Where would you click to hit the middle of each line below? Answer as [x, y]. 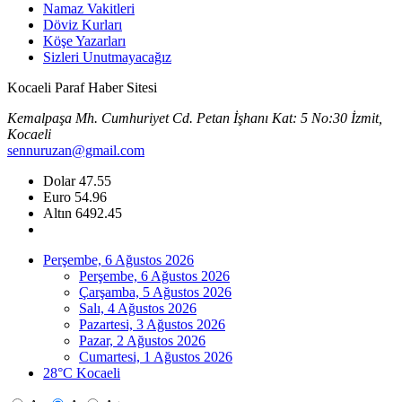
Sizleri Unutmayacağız [107, 57]
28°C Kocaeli [82, 373]
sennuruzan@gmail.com [76, 150]
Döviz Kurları [83, 25]
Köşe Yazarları [84, 41]
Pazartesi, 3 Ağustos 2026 [152, 324]
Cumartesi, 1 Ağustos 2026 [156, 357]
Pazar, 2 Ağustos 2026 [142, 341]
